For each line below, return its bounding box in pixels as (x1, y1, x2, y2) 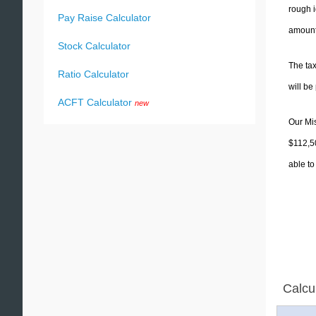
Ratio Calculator (58, 68, 129, 80)
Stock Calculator (58, 40, 130, 51)
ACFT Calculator (58, 97, 132, 108)
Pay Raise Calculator (58, 12, 151, 23)
